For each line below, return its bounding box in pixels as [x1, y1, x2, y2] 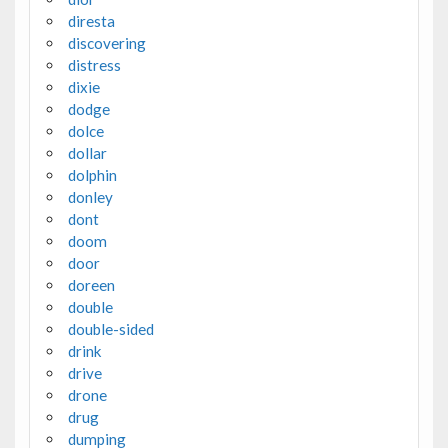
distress [67, 56, 121, 75]
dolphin [67, 166, 117, 185]
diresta [67, 12, 115, 31]
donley [67, 188, 113, 207]
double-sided [67, 320, 154, 339]
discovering [67, 34, 146, 53]
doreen [67, 276, 115, 295]
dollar [67, 144, 107, 163]
